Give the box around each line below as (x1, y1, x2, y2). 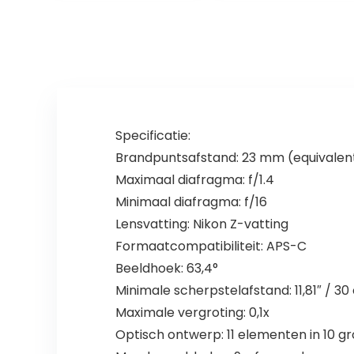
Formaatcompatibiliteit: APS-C (115, 237, 307, 256)
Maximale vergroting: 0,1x (115, 303, 269, 322)
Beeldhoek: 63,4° (115, 259, 218, 278)
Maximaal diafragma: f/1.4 (115, 171, 274, 190)
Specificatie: (115, 126, 190, 145)
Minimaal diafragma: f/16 (115, 193, 267, 212)
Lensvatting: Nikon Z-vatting (115, 215, 288, 234)
